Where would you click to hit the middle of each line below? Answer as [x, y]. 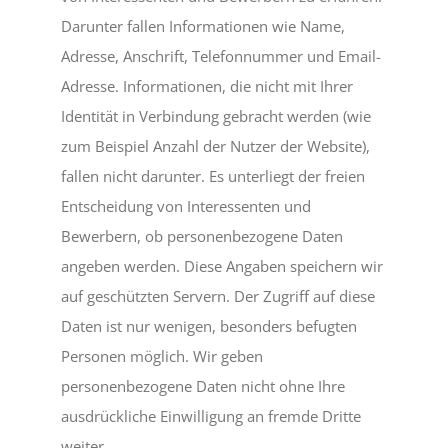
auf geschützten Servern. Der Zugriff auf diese [218, 295]
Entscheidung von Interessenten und [186, 205]
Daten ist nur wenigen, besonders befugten [209, 325]
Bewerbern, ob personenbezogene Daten [202, 235]
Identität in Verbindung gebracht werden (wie [216, 115]
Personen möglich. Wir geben [162, 355]
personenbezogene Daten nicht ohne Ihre [203, 385]
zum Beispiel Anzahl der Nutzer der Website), [216, 145]
